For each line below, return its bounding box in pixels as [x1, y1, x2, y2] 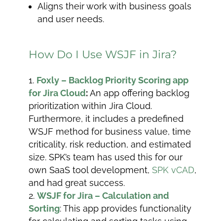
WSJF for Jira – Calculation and [37, 190, 170, 201]
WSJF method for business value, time [29, 126, 191, 137]
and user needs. [37, 14, 105, 25]
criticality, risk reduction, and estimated [29, 139, 191, 150]
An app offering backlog [88, 88, 190, 99]
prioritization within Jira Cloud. [29, 101, 152, 111]
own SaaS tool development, [29, 165, 152, 176]
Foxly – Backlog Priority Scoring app [37, 75, 189, 86]
